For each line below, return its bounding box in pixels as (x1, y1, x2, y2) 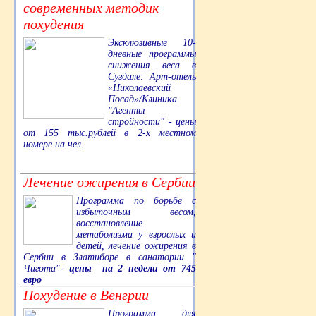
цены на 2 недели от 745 (68, 262, 197, 274)
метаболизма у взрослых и (76, 229, 196, 240)
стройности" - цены (108, 116, 196, 127)
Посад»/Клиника (108, 93, 177, 104)
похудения (23, 16, 84, 32)
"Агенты (108, 104, 145, 116)
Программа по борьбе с (76, 195, 196, 206)
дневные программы (108, 48, 196, 59)
